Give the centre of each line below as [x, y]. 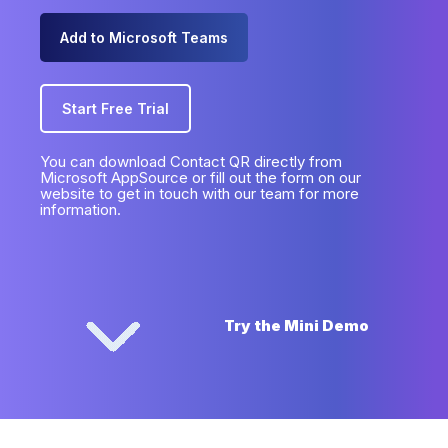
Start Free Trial [115, 108]
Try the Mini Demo [296, 326]
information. [80, 210]
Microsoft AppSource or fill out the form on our [200, 178]
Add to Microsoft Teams [144, 37]
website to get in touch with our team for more [199, 194]
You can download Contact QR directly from [191, 162]
